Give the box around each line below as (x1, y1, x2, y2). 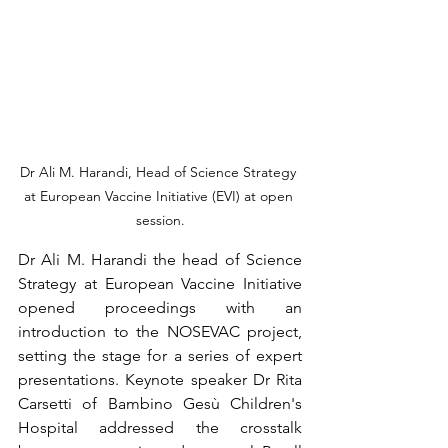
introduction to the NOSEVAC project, (18, 322, 302, 341)
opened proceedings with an (18, 298, 302, 317)
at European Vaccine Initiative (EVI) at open (23, 187, 297, 205)
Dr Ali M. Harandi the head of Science (18, 250, 302, 269)
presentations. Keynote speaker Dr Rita (18, 370, 302, 389)
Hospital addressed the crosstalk (18, 418, 302, 437)
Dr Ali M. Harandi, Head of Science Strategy (20, 163, 300, 181)
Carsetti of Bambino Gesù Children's (18, 394, 302, 413)
